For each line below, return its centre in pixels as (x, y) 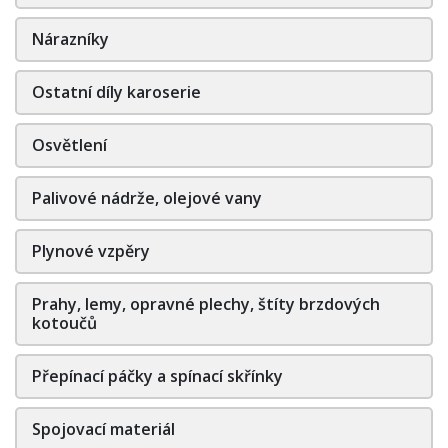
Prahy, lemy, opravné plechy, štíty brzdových (206, 303)
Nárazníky (70, 38)
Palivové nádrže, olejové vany (147, 197)
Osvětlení (69, 144)
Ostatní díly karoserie (116, 91)
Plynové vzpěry (91, 250)
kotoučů (64, 322)
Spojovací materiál (103, 428)
